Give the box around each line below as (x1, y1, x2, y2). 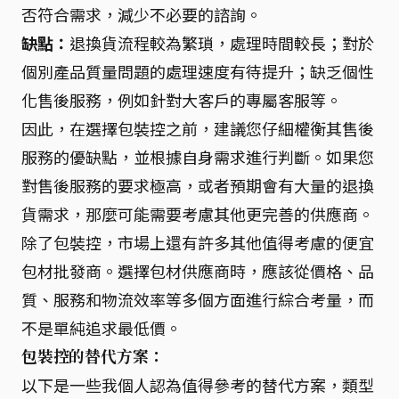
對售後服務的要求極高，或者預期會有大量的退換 (21, 174, 374, 197)
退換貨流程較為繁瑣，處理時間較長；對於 (69, 31, 374, 54)
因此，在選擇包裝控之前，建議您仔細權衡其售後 (21, 117, 374, 140)
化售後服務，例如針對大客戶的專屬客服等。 (21, 88, 342, 111)
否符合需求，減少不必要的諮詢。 (21, 3, 262, 26)
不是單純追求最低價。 (21, 316, 182, 339)
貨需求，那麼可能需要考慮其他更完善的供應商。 (21, 202, 374, 225)
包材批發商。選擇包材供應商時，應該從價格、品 (21, 259, 374, 282)
